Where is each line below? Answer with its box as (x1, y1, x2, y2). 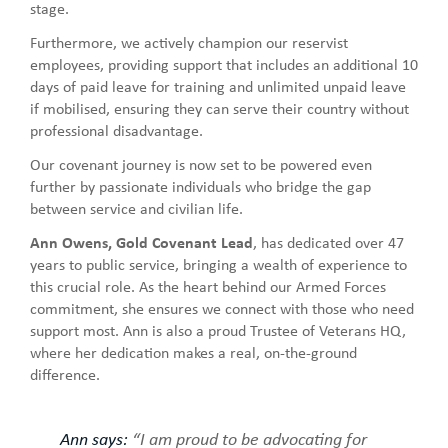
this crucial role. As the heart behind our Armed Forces (30, 274, 386, 297)
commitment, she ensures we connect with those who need (30, 296, 414, 319)
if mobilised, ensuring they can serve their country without (30, 96, 409, 119)
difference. (30, 362, 100, 385)
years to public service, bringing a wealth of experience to (30, 252, 407, 275)
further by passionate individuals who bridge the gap (30, 174, 371, 197)
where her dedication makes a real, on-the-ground (30, 340, 357, 363)
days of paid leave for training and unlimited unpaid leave (30, 74, 406, 97)
